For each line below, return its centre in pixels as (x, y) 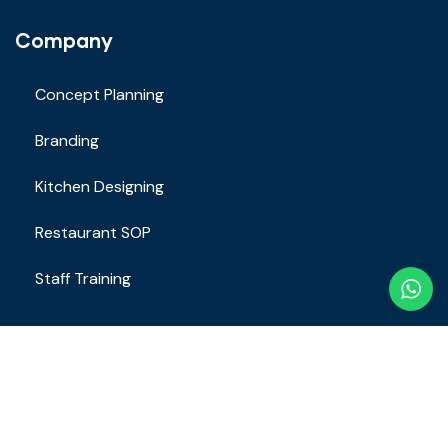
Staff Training (83, 279)
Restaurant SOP (93, 233)
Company (64, 40)
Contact (57, 362)
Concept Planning (99, 95)
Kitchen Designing (99, 187)
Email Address (63, 438)
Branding (67, 141)
